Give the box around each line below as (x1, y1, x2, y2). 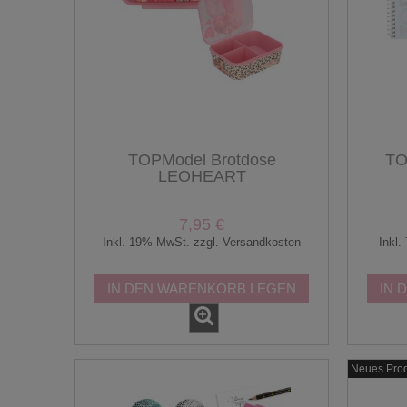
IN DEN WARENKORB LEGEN (107, 280, 296, 296)
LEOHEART (157, 167, 246, 186)
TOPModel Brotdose (127, 151, 276, 170)
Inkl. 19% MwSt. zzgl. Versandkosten (103, 234, 301, 249)
